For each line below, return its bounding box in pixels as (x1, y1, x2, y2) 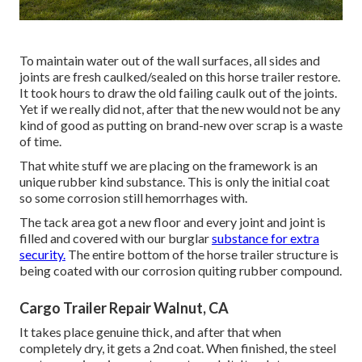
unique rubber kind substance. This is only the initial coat (19, 173, 330, 189)
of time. (19, 133, 61, 149)
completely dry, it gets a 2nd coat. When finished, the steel (19, 339, 336, 356)
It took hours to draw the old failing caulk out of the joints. (19, 84, 337, 100)
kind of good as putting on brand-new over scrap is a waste (19, 116, 343, 133)
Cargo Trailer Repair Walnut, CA (19, 298, 229, 317)
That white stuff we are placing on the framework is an (19, 157, 318, 173)
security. (19, 246, 65, 262)
